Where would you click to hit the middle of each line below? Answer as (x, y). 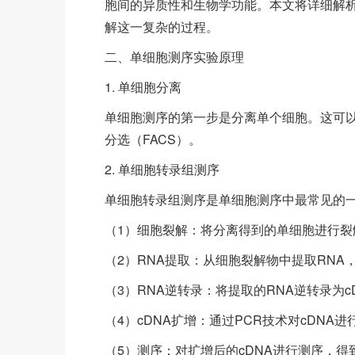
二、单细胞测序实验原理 (174, 57)
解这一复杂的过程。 (162, 27)
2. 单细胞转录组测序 (162, 169)
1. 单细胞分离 (143, 87)
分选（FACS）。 (153, 139)
